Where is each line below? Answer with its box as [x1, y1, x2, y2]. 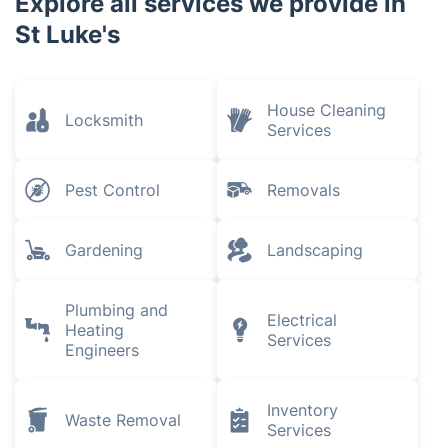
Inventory [266, 400, 338, 420]
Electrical [266, 310, 337, 330]
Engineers [65, 340, 139, 360]
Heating [65, 320, 124, 340]
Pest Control [65, 180, 160, 200]
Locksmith [65, 110, 143, 130]
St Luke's [15, 20, 120, 49]
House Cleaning [266, 100, 386, 120]
